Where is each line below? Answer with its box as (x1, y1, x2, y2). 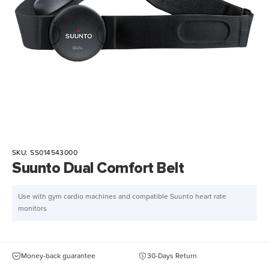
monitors (18, 205, 47, 213)
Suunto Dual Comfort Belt (12, 159, 184, 177)
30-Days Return (147, 252, 197, 260)
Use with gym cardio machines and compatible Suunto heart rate (18, 193, 226, 201)
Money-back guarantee (21, 252, 95, 260)
